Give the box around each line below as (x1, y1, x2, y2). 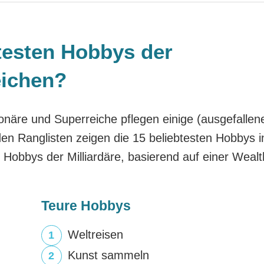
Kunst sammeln (67, 249, 149, 262)
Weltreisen (67, 228, 123, 241)
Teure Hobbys (41, 198, 131, 213)
